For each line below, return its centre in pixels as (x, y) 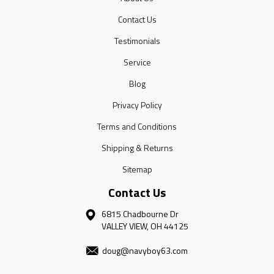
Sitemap (137, 169)
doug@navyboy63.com (145, 250)
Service (137, 62)
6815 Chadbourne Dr (140, 213)
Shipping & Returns (137, 147)
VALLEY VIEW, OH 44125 (145, 226)
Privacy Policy (137, 105)
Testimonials (137, 40)
